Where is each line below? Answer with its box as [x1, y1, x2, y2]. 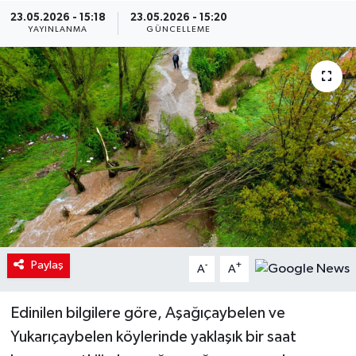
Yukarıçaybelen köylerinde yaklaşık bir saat [10, 329, 296, 346]
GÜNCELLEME [146, 25, 211, 34]
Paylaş [30, 259, 64, 272]
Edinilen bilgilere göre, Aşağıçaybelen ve [10, 305, 285, 322]
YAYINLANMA [28, 25, 88, 34]
